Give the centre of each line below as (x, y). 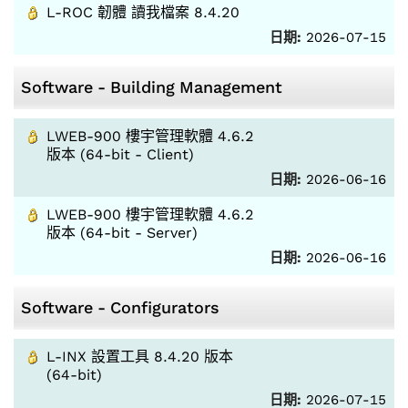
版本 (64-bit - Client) (120, 154)
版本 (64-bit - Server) (122, 233)
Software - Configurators (120, 307)
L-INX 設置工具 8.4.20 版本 (140, 357)
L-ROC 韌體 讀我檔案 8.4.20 (143, 12)
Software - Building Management (152, 87)
